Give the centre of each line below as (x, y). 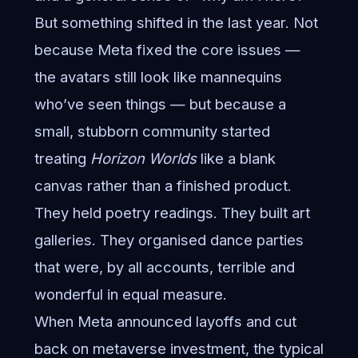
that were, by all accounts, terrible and (164, 267)
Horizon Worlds (143, 159)
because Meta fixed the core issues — (167, 50)
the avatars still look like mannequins (158, 77)
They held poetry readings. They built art (172, 213)
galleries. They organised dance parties (169, 240)
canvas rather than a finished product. (163, 186)
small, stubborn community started (152, 131)
